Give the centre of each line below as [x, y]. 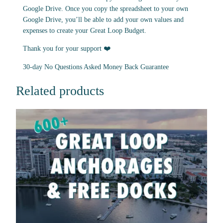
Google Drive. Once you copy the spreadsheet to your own [106, 9]
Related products [60, 91]
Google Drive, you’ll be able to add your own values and [104, 20]
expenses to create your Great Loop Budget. [85, 31]
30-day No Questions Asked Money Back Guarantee [96, 66]
